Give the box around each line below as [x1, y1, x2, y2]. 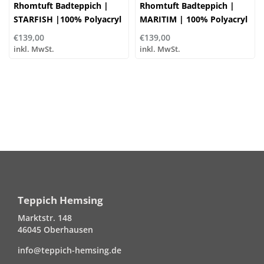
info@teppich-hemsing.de [18, 244, 121, 256]
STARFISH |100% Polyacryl [14, 13, 121, 25]
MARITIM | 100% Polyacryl [140, 13, 247, 25]
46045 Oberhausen [18, 223, 93, 235]
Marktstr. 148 [18, 212, 72, 223]
